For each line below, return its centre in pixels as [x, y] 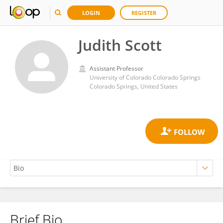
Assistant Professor [116, 68]
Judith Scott [120, 45]
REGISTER [144, 13]
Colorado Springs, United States [134, 86]
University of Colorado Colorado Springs [145, 77]
